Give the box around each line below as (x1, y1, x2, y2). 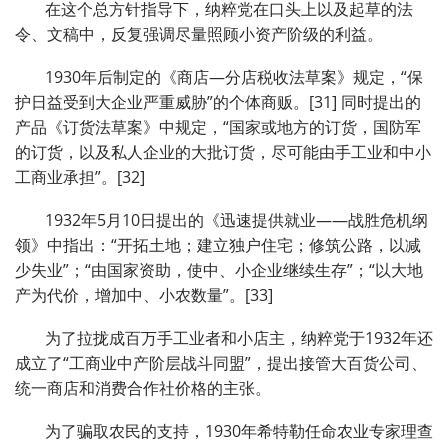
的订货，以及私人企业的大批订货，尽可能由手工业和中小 (15, 141, 431, 164)
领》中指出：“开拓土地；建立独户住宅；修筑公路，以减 (15, 234, 421, 257)
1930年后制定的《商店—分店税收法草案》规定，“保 (45, 66, 423, 89)
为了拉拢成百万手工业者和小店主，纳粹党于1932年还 (45, 327, 433, 350)
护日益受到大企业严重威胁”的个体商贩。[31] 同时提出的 (15, 91, 421, 114)
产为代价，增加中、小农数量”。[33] (15, 284, 277, 307)
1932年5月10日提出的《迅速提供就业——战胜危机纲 (45, 209, 428, 232)
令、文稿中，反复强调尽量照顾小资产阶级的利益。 (15, 23, 383, 46)
